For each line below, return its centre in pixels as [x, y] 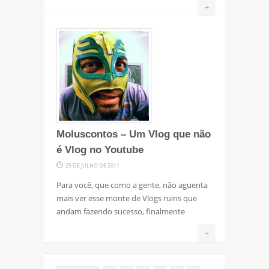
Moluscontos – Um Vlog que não [134, 134]
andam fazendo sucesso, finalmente [121, 211]
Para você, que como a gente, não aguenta [132, 185]
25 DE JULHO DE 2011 [92, 165]
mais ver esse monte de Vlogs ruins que [127, 198]
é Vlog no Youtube [100, 150]
